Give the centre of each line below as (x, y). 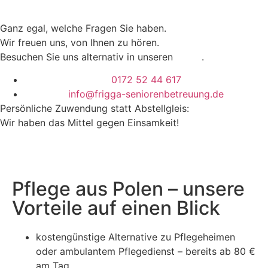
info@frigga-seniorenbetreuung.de (146, 94)
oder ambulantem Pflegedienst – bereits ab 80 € (146, 251)
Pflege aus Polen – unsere (128, 188)
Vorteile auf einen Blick (116, 208)
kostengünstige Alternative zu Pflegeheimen (135, 237)
